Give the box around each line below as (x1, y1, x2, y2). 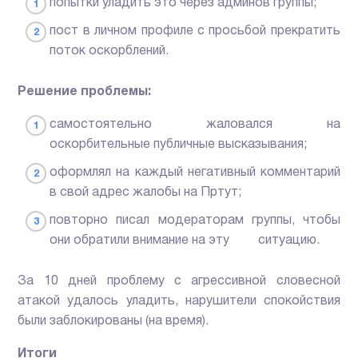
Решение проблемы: (18, 86, 152, 97)
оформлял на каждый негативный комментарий (50, 166, 340, 178)
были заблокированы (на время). (18, 315, 209, 327)
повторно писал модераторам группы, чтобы (50, 214, 340, 226)
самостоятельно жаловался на (50, 118, 340, 130)
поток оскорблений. (50, 45, 169, 57)
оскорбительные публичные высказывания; (50, 138, 308, 150)
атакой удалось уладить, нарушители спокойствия (18, 295, 340, 307)
